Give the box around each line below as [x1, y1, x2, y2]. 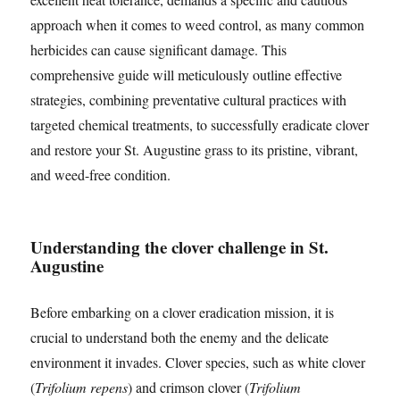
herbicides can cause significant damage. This [30, 40, 287, 59]
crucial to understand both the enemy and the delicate [30, 328, 329, 346]
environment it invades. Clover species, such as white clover [30, 353, 366, 371]
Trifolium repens [35, 378, 129, 396]
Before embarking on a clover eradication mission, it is [30, 303, 335, 321]
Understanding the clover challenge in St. [30, 235, 329, 259]
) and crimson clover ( [128, 378, 250, 396]
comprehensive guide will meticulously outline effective [30, 65, 343, 84]
